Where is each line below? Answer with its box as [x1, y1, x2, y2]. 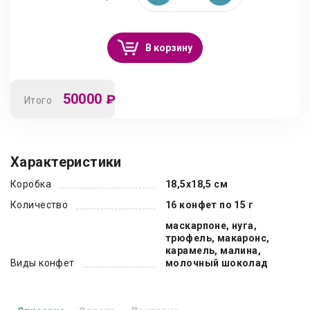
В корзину [145, 42, 192, 53]
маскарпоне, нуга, [165, 220, 257, 231]
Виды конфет [10, 257, 75, 268]
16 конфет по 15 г [165, 199, 254, 210]
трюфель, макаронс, [165, 232, 270, 244]
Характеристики [10, 154, 122, 170]
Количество [10, 199, 69, 210]
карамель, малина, [165, 245, 262, 256]
